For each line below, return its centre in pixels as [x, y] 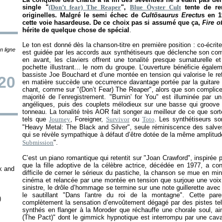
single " [35, 7]
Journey [59, 119]
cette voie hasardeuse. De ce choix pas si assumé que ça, [112, 23]
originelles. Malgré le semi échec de [82, 15]
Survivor [118, 119]
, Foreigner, [88, 119]
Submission [38, 142]
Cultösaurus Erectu [171, 15]
